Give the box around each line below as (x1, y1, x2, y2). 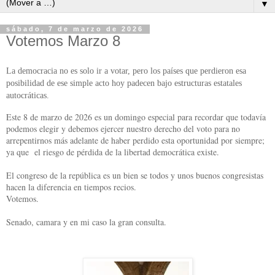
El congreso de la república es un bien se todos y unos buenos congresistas (6, 169, 263, 181)
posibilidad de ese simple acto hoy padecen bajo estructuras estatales (6, 79, 242, 88)
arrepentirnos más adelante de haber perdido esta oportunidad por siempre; (6, 134, 265, 146)
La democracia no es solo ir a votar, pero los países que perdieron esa (6, 66, 246, 76)
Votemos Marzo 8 (6, 33, 120, 50)
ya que (6, 145, 32, 158)
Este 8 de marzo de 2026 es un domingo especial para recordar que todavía (6, 110, 266, 123)
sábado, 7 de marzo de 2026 (6, 25, 144, 33)
